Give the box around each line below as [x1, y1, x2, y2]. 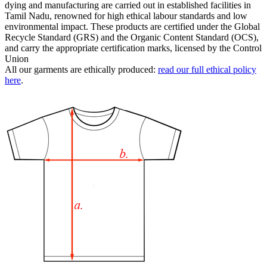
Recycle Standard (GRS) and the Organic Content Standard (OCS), [5, 32, 259, 43]
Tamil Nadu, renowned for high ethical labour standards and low [5, 11, 247, 21]
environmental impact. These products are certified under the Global [5, 21, 260, 32]
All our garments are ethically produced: [5, 64, 158, 75]
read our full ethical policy [158, 64, 256, 75]
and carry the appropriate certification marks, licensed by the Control [5, 43, 262, 54]
